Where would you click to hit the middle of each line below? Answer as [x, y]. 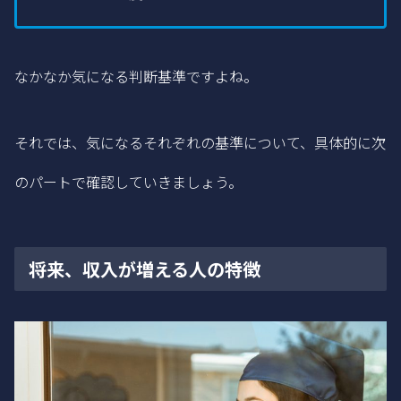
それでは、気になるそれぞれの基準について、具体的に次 [200, 143]
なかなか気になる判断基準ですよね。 [136, 76]
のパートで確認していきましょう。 [128, 182]
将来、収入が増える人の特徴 [145, 269]
